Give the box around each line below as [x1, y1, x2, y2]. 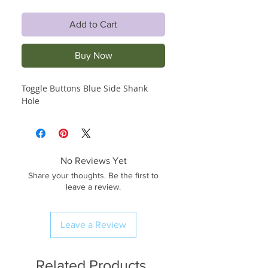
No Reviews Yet [60, 155, 127, 166]
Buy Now [74, 50, 112, 60]
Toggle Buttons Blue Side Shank [22, 82, 148, 94]
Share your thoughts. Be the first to [28, 170, 159, 180]
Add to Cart [69, 19, 117, 29]
